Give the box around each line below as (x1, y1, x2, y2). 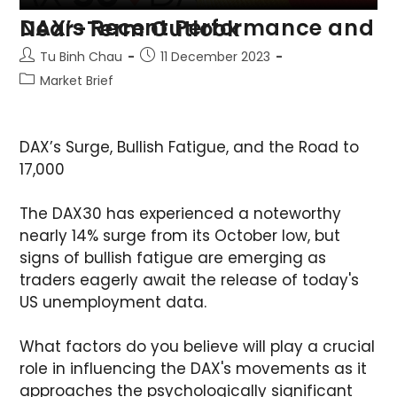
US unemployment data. (19, 291, 207, 313)
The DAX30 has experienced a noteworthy (19, 202, 342, 224)
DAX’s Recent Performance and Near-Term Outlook (19, 13, 240, 43)
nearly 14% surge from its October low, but (19, 224, 341, 246)
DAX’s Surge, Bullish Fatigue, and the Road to (19, 136, 360, 158)
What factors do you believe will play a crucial (19, 335, 376, 357)
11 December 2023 (160, 47, 271, 66)
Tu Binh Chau (40, 47, 123, 66)
